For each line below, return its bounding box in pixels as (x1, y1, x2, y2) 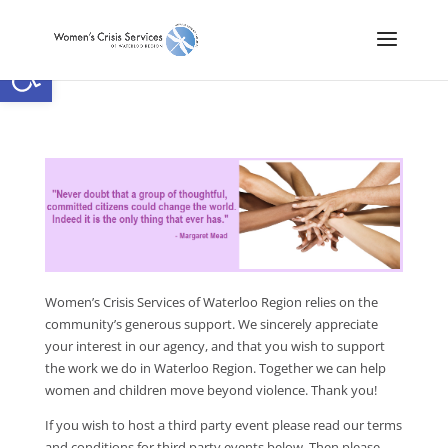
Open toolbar (9, 37, 117, 80)
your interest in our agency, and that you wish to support (44, 337, 385, 356)
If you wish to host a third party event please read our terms (44, 416, 402, 435)
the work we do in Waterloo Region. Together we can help (44, 359, 386, 378)
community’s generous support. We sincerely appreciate (44, 315, 378, 334)
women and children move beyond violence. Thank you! (44, 381, 377, 400)
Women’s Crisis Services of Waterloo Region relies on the (44, 293, 378, 312)
